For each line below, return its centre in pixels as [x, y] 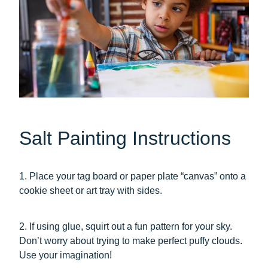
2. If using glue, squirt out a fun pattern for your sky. [126, 227]
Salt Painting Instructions [125, 138]
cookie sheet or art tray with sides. [91, 191]
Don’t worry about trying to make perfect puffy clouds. [131, 241]
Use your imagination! [66, 255]
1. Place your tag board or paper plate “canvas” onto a [133, 176]
